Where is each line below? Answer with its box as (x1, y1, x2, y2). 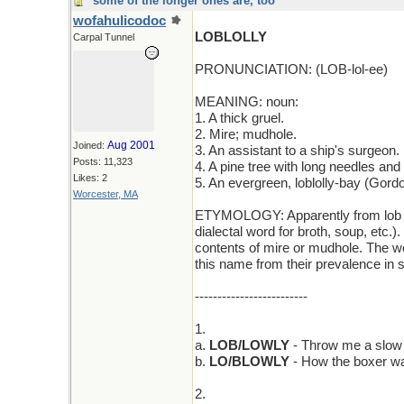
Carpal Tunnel (73, 32, 134, 42)
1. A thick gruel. (195, 111, 284, 125)
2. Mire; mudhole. (195, 127, 297, 142)
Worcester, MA (73, 188, 138, 199)
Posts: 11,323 (73, 156, 133, 167)
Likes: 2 (73, 172, 107, 183)
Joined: (73, 140, 107, 151)
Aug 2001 (107, 139, 155, 151)
